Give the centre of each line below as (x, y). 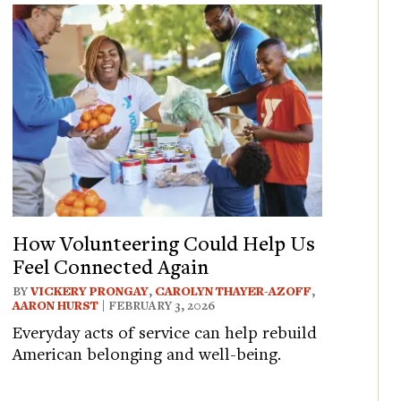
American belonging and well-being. (147, 353)
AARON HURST (56, 305)
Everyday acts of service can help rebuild (165, 331)
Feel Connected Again (111, 265)
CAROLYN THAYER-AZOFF (234, 290)
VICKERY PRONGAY (90, 290)
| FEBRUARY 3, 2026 (157, 305)
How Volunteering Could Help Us (164, 242)
